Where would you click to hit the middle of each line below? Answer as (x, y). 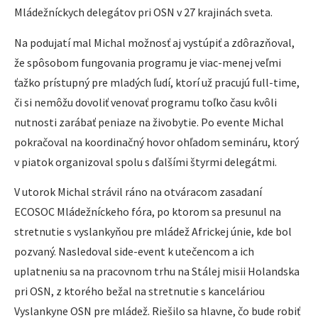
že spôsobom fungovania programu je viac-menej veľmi (148, 62)
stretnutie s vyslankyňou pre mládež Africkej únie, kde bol (153, 232)
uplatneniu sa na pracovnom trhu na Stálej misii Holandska (157, 272)
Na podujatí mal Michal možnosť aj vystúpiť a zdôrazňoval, (154, 42)
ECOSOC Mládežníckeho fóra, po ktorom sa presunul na (148, 212)
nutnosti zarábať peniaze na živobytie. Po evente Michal (149, 122)
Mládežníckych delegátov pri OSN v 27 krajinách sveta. (143, 12)
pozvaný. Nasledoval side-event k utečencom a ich (134, 252)
